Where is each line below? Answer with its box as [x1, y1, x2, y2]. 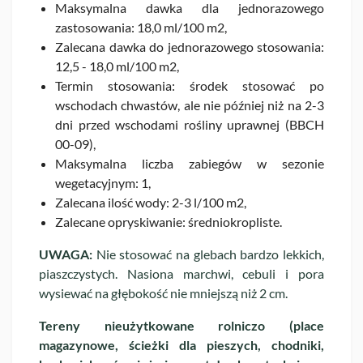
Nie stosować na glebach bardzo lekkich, [92, 246, 324, 262]
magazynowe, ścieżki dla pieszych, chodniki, [39, 336, 324, 352]
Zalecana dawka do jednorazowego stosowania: [55, 38, 324, 54]
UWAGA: [39, 246, 92, 262]
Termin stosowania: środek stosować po [55, 77, 324, 93]
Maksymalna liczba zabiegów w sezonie [55, 155, 324, 171]
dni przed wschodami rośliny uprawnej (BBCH [55, 116, 324, 132]
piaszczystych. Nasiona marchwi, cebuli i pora [39, 265, 324, 281]
